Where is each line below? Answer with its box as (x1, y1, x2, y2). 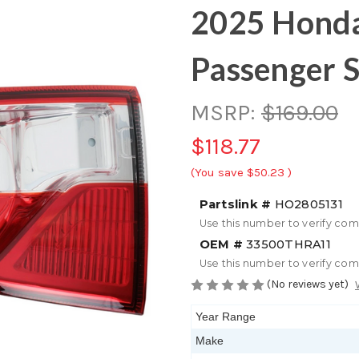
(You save (191, 164, 244, 179)
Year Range (196, 310, 256, 324)
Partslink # (199, 196, 272, 212)
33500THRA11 (242, 236, 331, 252)
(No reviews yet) (267, 276, 349, 291)
